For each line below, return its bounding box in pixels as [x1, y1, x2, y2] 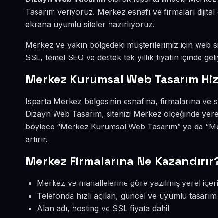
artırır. [25, 134, 48, 144]
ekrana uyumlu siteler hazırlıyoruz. [25, 19, 155, 29]
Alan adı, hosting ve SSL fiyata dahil [37, 203, 169, 213]
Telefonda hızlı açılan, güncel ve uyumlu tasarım [37, 191, 217, 200]
